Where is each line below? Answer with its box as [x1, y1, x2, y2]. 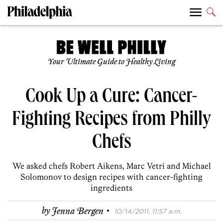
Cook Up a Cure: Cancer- [25, 88, 198, 109]
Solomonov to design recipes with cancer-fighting [20, 172, 203, 182]
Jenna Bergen [52, 206, 104, 217]
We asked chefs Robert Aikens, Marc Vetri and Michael [12, 161, 211, 171]
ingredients [91, 183, 132, 193]
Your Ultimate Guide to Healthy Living [47, 57, 176, 67]
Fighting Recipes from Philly [12, 111, 211, 132]
